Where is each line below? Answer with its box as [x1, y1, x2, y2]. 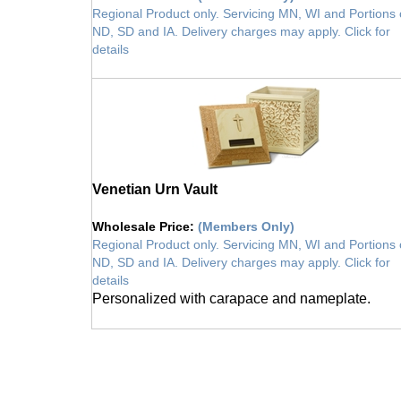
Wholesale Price [92, 209, 190, 225]
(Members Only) [198, 209, 294, 225]
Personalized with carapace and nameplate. [92, 281, 371, 297]
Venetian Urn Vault [92, 172, 218, 188]
